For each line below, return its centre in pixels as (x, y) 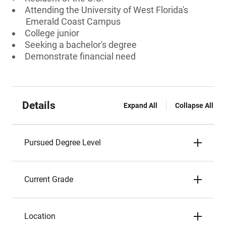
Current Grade (49, 179)
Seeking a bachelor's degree (81, 45)
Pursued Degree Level (63, 143)
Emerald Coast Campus (73, 21)
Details (39, 105)
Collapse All (194, 105)
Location (40, 216)
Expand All (140, 105)
